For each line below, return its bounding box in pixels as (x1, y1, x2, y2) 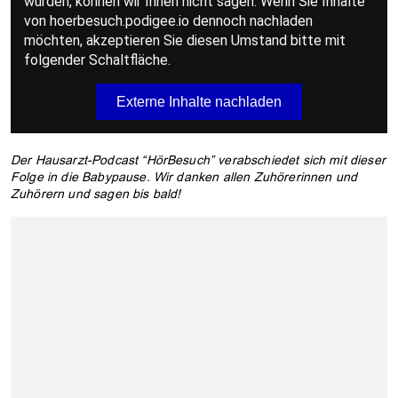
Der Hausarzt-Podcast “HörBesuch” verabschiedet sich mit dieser (11, 153, 386, 168)
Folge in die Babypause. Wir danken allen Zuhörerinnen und (11, 170, 358, 185)
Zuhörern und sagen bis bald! (11, 187, 185, 202)
